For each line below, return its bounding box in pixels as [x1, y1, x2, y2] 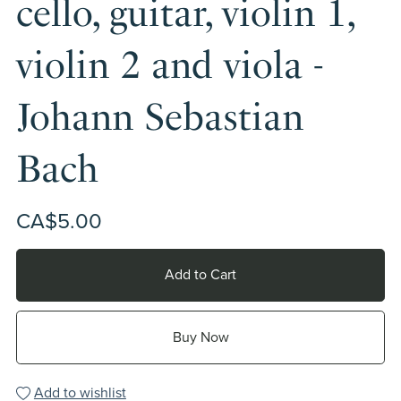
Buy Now [172, 328, 229, 346]
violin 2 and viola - [15, 42, 324, 87]
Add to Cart [165, 266, 236, 285]
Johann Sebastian [15, 94, 303, 139]
